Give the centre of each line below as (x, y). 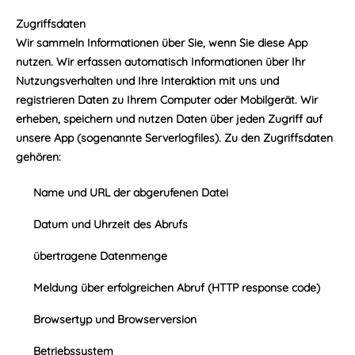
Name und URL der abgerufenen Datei (131, 193)
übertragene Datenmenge (100, 256)
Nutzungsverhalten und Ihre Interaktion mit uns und (147, 81)
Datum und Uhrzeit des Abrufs (111, 224)
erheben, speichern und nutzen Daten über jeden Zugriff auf (169, 119)
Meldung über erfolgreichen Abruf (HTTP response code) (177, 288)
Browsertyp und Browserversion (115, 319)
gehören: (38, 157)
